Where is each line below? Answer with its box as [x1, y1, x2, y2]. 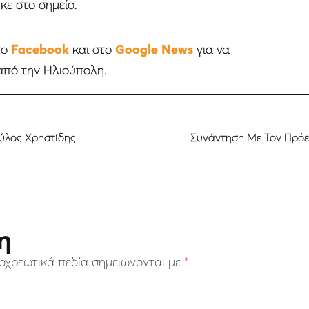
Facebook [10, 41, 69, 58]
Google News [114, 41, 193, 58]
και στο [68, 41, 115, 58]
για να [192, 41, 230, 58]
